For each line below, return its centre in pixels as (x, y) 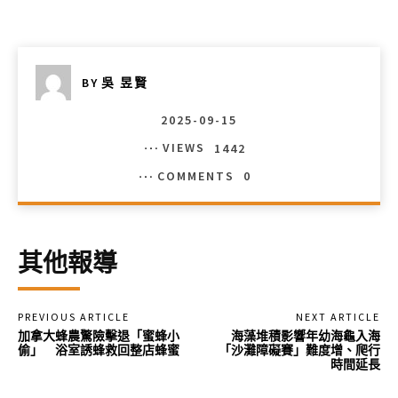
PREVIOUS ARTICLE (74, 316)
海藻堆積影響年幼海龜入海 (305, 335)
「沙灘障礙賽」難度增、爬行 (299, 350)
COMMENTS (195, 175)
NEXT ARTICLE (338, 316)
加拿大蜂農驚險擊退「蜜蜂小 (99, 335)
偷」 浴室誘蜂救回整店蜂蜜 (99, 350)
